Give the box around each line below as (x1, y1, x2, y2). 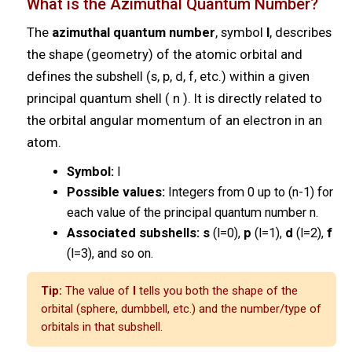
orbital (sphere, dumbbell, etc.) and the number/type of (40, 301, 321, 316)
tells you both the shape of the (135, 283, 298, 298)
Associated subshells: (66, 225, 200, 240)
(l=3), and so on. (66, 245, 153, 261)
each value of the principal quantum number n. (66, 204, 318, 220)
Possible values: (66, 184, 165, 200)
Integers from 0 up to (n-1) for (164, 184, 333, 200)
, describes (269, 24, 332, 40)
